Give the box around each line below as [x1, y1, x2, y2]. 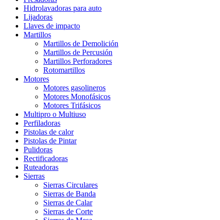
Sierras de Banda [43, 189, 96, 198]
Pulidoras [24, 145, 53, 154]
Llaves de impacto [24, 21, 80, 30]
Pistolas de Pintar [24, 136, 77, 145]
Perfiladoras [24, 118, 60, 127]
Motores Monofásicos [43, 92, 110, 101]
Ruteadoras [24, 163, 58, 171]
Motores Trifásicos [43, 101, 101, 110]
